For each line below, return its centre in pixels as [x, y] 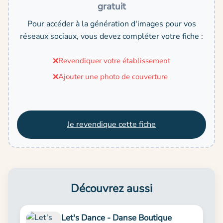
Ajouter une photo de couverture [113, 76]
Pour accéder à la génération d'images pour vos [111, 24]
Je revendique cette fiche [111, 124]
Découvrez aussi [111, 188]
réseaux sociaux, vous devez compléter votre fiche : [111, 36]
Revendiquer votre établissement [114, 60]
